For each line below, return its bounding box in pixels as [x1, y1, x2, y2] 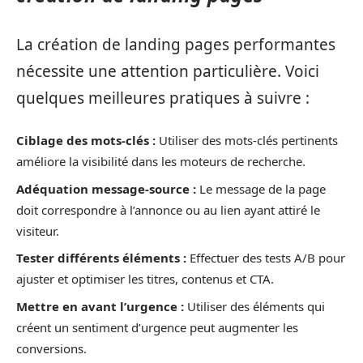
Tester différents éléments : [16, 250, 186, 266]
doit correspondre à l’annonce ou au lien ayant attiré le [16, 201, 320, 218]
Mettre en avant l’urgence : [16, 297, 184, 314]
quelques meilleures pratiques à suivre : [16, 87, 310, 109]
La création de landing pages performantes [16, 33, 335, 55]
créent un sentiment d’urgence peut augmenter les [16, 318, 298, 335]
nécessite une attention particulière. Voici [16, 60, 319, 82]
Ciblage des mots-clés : [16, 132, 156, 148]
